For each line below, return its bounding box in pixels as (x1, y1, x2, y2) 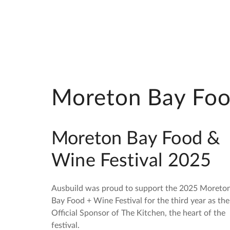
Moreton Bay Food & (51, 129, 221, 148)
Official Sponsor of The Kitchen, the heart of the (51, 208, 225, 217)
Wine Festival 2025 (51, 151, 212, 170)
